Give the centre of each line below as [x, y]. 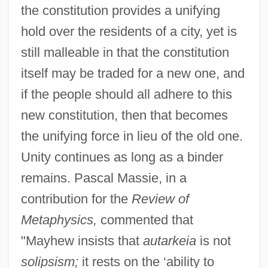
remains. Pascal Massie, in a [103, 178]
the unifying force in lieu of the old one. [132, 136]
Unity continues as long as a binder [122, 157]
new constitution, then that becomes [124, 115]
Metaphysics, [59, 220]
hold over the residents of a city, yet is [129, 32]
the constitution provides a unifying [120, 11]
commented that [145, 220]
